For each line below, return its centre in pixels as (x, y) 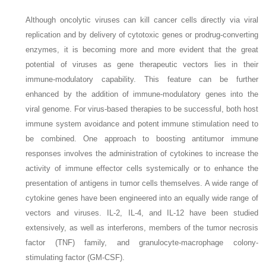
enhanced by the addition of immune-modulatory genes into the (142, 94)
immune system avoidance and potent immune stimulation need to (142, 123)
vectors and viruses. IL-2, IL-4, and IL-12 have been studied (142, 213)
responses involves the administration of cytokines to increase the (142, 153)
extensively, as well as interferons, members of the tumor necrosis (142, 227)
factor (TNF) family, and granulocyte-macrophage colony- (142, 242)
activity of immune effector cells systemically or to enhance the (142, 168)
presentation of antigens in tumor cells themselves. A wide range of (142, 183)
